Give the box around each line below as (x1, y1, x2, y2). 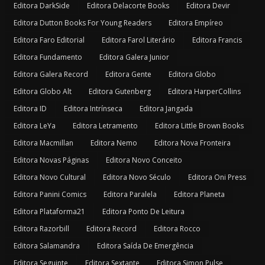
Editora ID (13, 104, 47, 114)
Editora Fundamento (13, 52, 82, 63)
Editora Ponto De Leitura (102, 206, 185, 217)
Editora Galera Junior (99, 52, 169, 63)
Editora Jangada (139, 104, 193, 114)
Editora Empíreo (168, 18, 223, 28)
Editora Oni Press (188, 172, 246, 183)
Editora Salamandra (13, 241, 80, 251)
